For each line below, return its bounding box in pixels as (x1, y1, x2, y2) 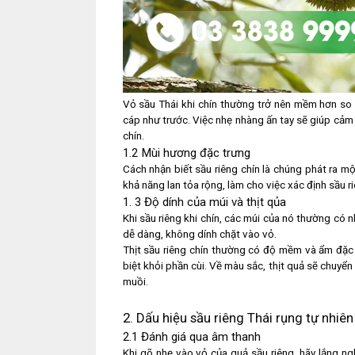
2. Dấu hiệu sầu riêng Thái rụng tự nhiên (122, 310, 353, 326)
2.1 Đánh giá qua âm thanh (122, 330, 261, 345)
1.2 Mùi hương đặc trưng (122, 145, 250, 160)
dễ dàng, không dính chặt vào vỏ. (122, 227, 277, 240)
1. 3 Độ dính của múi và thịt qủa (122, 194, 286, 209)
